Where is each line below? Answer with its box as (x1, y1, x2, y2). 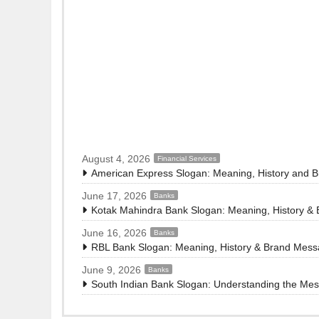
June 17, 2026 (82, 189, 147, 202)
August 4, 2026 (82, 152, 150, 164)
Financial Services (157, 155, 216, 163)
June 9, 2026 (82, 263, 141, 276)
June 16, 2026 (82, 226, 147, 239)
